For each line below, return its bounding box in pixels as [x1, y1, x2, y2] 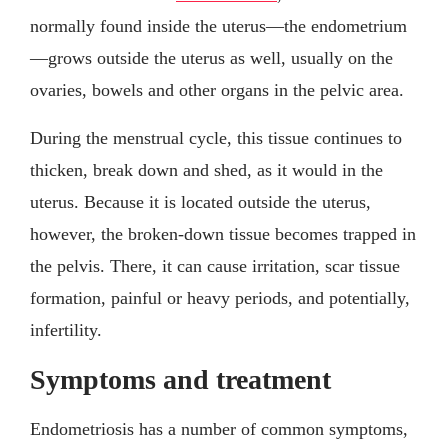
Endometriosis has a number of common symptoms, [30, 418, 408, 439]
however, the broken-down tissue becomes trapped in [30, 223, 416, 244]
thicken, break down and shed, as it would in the [30, 159, 383, 180]
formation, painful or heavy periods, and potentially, [30, 287, 410, 308]
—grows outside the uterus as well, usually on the [30, 47, 393, 68]
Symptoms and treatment [30, 363, 331, 395]
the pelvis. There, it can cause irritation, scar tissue [30, 255, 400, 276]
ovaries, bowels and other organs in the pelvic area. [30, 79, 404, 100]
